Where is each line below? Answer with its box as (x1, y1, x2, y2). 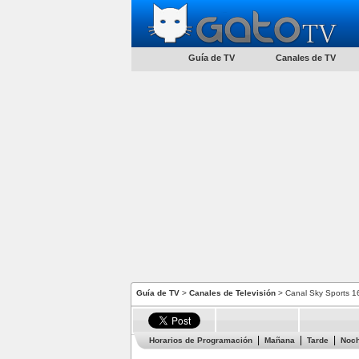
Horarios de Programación (149, 336, 252, 345)
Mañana (264, 336, 295, 345)
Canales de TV (275, 53, 336, 63)
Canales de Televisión (189, 288, 276, 297)
